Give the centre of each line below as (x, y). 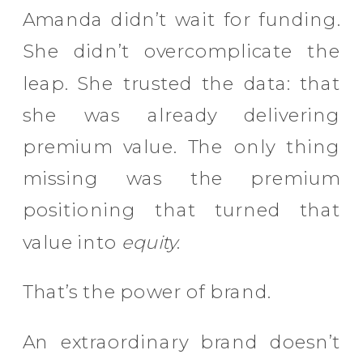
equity (149, 242)
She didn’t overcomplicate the (182, 51)
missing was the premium (182, 179)
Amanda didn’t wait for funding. (182, 20)
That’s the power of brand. (147, 292)
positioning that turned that (182, 210)
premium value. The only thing (182, 147)
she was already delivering (182, 115)
